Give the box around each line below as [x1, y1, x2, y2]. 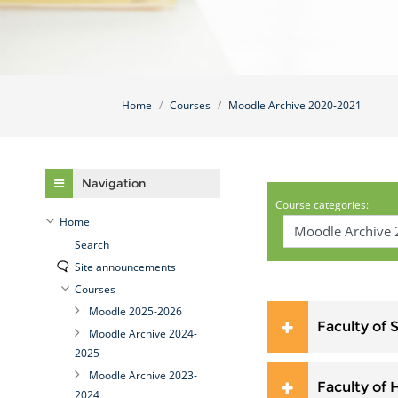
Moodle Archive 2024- [88, 326, 197, 341]
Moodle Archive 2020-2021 [228, 98, 362, 113]
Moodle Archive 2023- [88, 368, 197, 383]
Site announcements [74, 259, 176, 275]
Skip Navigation [29, 155, 107, 171]
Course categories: [275, 197, 369, 212]
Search [74, 237, 109, 252]
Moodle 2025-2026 [88, 304, 182, 319]
